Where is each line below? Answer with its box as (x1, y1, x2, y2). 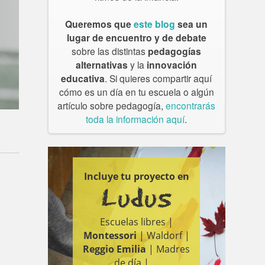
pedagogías (148, 44, 202, 59)
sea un (175, 17, 208, 31)
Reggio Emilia (83, 242, 147, 256)
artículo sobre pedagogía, (57, 99, 166, 112)
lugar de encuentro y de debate (66, 31, 206, 45)
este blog (134, 17, 176, 31)
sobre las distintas (72, 44, 148, 58)
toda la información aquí (86, 112, 185, 126)
